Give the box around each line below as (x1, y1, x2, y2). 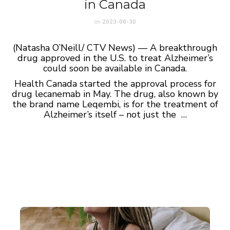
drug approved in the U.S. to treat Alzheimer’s (17, 52, 213, 64)
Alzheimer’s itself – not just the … (43, 108, 187, 121)
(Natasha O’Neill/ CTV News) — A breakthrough (13, 42, 217, 54)
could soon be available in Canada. (43, 62, 187, 74)
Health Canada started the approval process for (14, 78, 216, 90)
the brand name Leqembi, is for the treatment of (12, 98, 218, 110)
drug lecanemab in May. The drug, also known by (12, 88, 218, 100)
